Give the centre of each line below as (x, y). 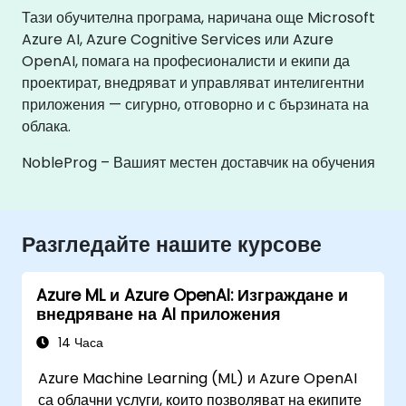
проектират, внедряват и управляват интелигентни (193, 83)
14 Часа (79, 343)
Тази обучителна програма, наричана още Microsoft (198, 18)
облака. (46, 126)
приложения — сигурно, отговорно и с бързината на (195, 105)
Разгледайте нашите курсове (172, 244)
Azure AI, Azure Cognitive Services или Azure (178, 39)
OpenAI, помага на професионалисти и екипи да (186, 61)
